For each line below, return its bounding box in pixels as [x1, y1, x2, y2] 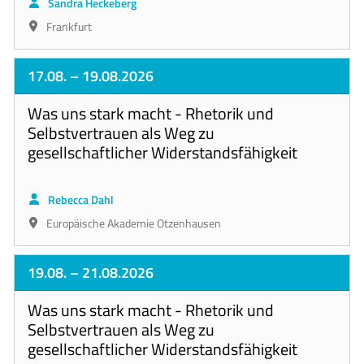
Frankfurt [44, 17, 93, 36]
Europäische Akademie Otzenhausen [44, 214, 222, 232]
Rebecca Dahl [45, 190, 115, 209]
